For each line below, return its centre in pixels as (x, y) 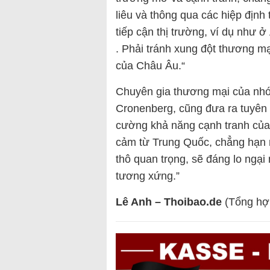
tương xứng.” (148, 176)
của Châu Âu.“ (150, 66)
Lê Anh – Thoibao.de (169, 202)
